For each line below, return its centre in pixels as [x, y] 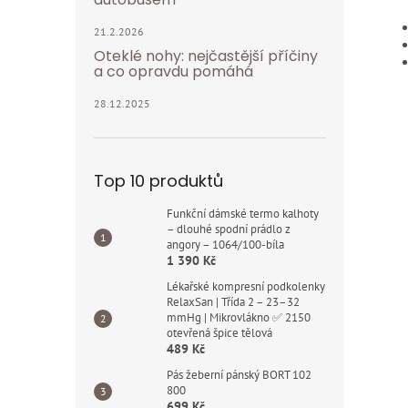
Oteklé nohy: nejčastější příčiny [206, 56]
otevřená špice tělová [219, 333]
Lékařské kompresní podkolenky [246, 286]
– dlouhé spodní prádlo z [229, 229]
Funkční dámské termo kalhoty [243, 214]
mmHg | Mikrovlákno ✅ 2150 [239, 317]
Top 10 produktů [158, 181]
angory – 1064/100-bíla [225, 245]
